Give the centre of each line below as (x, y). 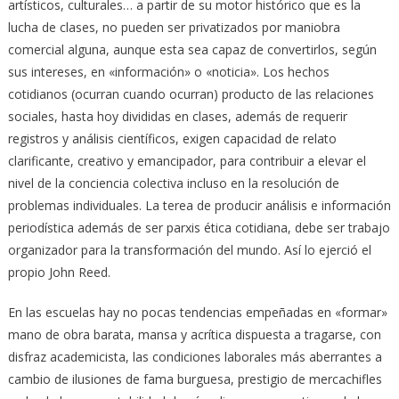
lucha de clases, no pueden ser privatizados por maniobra (174, 27)
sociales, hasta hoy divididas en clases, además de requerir (177, 116)
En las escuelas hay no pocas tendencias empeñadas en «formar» (197, 312)
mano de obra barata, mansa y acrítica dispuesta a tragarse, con (194, 334)
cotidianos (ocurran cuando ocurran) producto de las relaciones (191, 94)
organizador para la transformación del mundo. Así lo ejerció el (189, 249)
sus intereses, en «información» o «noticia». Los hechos (168, 71)
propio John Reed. (59, 272)
